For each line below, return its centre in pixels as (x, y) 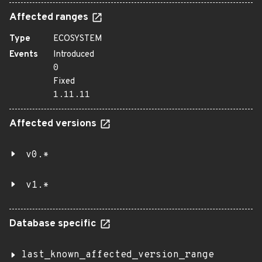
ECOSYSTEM (78, 39)
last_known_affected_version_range (118, 255)
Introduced (74, 55)
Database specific (54, 224)
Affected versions (54, 124)
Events (24, 55)
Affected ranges (50, 18)
